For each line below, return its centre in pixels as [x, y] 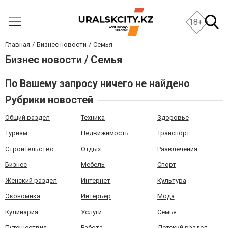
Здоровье [173, 117]
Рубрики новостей [49, 100]
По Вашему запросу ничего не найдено [97, 84]
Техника [93, 117]
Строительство [30, 149]
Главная [18, 45]
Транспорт [173, 133]
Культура [172, 180]
